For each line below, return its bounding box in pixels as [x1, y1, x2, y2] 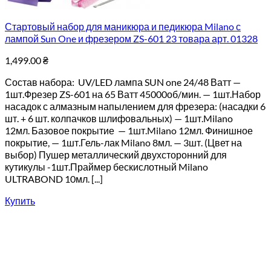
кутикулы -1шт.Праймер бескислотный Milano [5, 161, 208, 172]
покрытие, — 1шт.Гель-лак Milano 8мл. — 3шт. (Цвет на [5, 137, 242, 148]
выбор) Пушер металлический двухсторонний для [5, 149, 227, 160]
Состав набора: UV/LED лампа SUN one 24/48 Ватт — [5, 76, 241, 88]
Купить [5, 195, 35, 206]
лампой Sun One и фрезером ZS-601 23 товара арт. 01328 [5, 33, 258, 44]
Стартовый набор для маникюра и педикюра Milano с [5, 21, 241, 32]
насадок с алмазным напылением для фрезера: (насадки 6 [5, 100, 266, 112]
